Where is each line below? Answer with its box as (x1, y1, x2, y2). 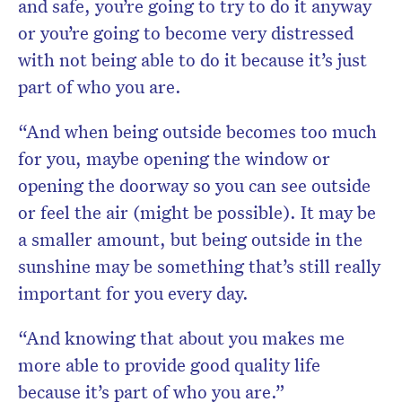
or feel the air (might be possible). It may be (18, 200, 376, 224)
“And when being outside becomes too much (18, 119, 377, 144)
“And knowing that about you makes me (18, 326, 345, 350)
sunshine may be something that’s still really (18, 254, 380, 278)
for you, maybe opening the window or (18, 146, 330, 170)
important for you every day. (18, 281, 253, 305)
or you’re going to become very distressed (18, 21, 354, 45)
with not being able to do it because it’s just (18, 48, 367, 72)
